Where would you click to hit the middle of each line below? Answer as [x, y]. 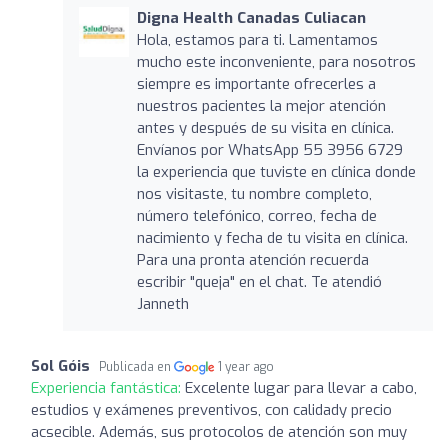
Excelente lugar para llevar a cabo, [301, 387]
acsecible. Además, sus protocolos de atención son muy [219, 431]
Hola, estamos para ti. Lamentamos [257, 39]
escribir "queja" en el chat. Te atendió [259, 281]
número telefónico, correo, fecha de [256, 215]
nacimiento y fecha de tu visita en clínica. [272, 237]
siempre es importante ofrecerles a [256, 83]
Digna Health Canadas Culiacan [251, 17]
